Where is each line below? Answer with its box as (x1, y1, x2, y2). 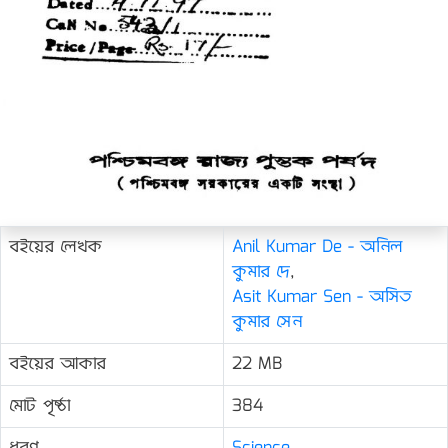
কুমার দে (232, 259, 290, 287)
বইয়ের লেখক (9, 234, 102, 262)
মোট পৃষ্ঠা (9, 393, 70, 421)
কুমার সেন (232, 309, 302, 337)
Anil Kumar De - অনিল (232, 234, 402, 262)
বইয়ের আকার (9, 351, 106, 379)
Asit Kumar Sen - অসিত (232, 284, 411, 312)
